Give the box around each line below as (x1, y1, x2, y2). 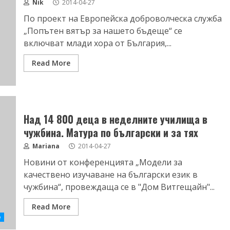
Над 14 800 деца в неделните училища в (23, 111, 207, 127)
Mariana (30, 142, 60, 150)
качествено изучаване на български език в (23, 169, 198, 180)
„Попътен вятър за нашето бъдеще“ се (23, 25, 182, 36)
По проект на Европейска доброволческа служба (23, 13, 222, 24)
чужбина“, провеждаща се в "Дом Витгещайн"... (23, 181, 215, 193)
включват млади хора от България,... (23, 37, 171, 49)
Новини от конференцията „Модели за (23, 157, 182, 168)
